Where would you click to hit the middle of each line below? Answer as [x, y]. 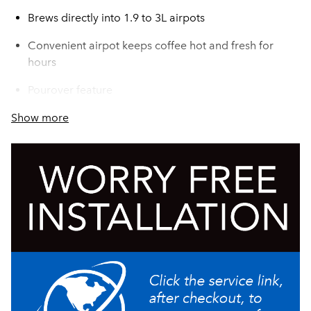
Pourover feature [70, 90]
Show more [40, 118]
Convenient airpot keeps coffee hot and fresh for [151, 45]
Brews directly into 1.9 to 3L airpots [116, 18]
